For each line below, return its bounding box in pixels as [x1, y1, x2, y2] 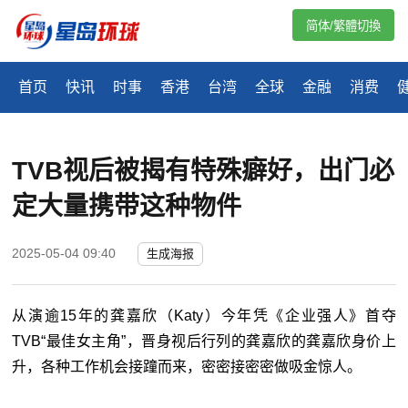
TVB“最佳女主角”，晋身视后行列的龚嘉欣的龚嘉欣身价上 [12, 333, 396, 350]
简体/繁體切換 [306, 19, 381, 33]
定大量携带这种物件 [12, 192, 242, 221]
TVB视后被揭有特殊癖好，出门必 [12, 157, 395, 186]
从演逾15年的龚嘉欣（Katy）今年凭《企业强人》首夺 [12, 308, 396, 324]
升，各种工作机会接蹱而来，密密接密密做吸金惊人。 [12, 359, 362, 375]
